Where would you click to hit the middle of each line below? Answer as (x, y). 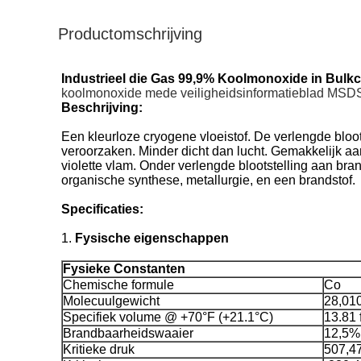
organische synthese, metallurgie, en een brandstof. (208, 180)
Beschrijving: (102, 108)
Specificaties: (102, 209)
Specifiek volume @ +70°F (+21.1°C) (168, 317)
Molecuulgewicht (111, 301)
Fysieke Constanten (124, 269)
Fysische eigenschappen (152, 238)
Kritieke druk (99, 349)
